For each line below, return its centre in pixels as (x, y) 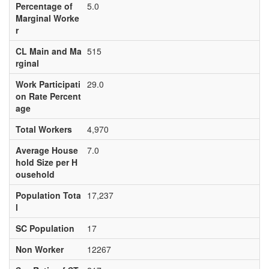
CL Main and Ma (48, 51)
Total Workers (44, 129)
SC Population (45, 228)
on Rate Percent (48, 96)
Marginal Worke (47, 18)
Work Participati (48, 84)
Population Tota (48, 195)
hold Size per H (46, 162)
